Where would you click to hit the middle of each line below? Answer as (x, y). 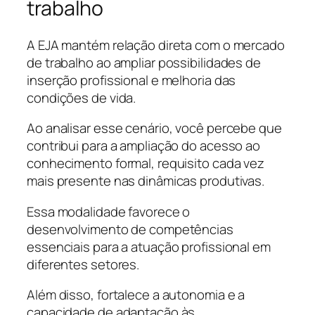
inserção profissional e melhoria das (131, 80)
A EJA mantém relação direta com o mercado (156, 45)
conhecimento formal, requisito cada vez (146, 163)
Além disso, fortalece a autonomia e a (136, 295)
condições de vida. (82, 97)
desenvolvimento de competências (130, 229)
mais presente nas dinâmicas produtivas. (146, 181)
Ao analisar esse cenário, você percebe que (154, 128)
